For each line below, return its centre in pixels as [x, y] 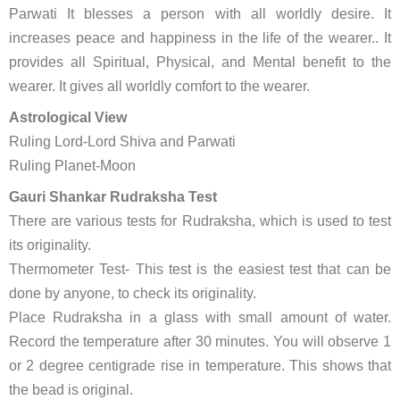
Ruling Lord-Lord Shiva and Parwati [122, 142]
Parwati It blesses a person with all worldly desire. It [200, 14]
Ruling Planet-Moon [72, 166]
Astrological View [68, 117]
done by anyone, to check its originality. [133, 293]
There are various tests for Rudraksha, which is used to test [200, 221]
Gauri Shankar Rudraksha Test [113, 197]
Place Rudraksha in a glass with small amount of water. [200, 317]
